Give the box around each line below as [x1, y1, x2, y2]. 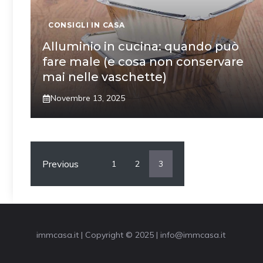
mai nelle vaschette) [42, 70, 167, 84]
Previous [42, 157, 79, 170]
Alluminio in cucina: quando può [42, 39, 239, 53]
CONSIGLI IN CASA [48, 21, 125, 29]
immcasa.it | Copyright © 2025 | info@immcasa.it [36, 230, 225, 240]
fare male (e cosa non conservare [42, 55, 244, 69]
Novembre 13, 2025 [50, 93, 125, 103]
